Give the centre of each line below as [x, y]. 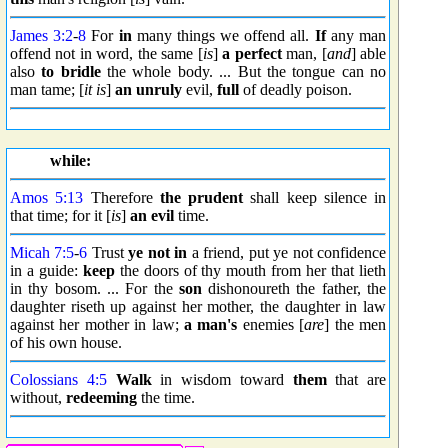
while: [70, 160]
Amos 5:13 [47, 197]
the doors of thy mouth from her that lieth [250, 270]
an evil [152, 215]
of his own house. [66, 342]
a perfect [252, 53]
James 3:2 [42, 35]
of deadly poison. [295, 89]
